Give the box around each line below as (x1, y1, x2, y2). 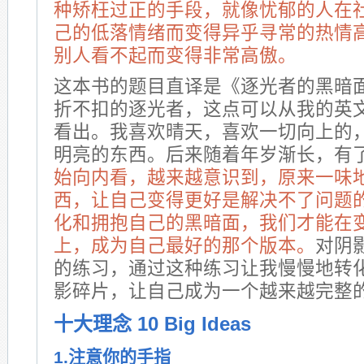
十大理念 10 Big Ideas (54, 313, 251, 335)
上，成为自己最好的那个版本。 (54, 236, 315, 256)
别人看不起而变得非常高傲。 (54, 45, 297, 66)
